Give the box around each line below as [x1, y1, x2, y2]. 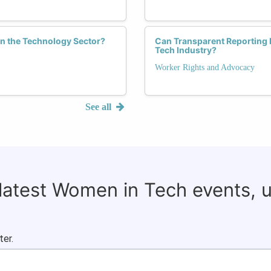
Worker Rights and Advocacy [155, 62, 255, 72]
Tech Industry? [155, 44, 217, 55]
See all [85, 101, 114, 112]
